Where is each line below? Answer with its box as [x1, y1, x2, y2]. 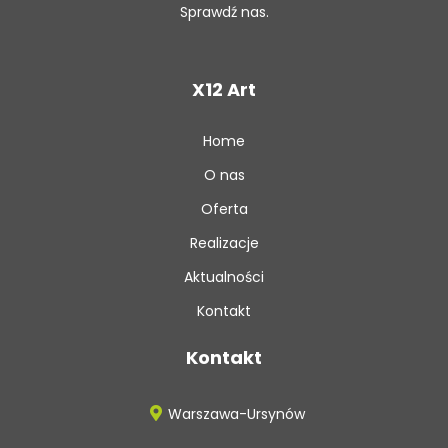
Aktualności [184, 266, 264, 287]
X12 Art [192, 76, 256, 102]
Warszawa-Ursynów [168, 403, 305, 424]
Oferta [200, 198, 248, 219]
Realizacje [189, 232, 259, 253]
